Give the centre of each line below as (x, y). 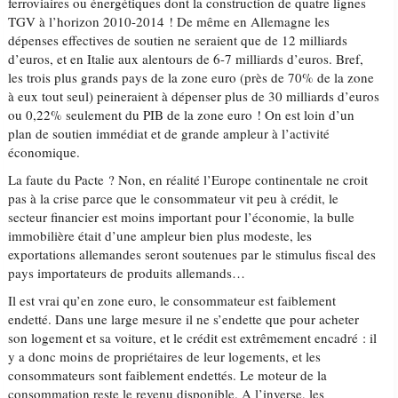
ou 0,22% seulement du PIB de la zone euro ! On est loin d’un (182, 115)
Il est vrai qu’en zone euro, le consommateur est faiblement (172, 300)
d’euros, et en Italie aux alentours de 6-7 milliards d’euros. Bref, (186, 59)
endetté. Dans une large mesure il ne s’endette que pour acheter (184, 319)
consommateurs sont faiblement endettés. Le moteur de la (168, 375)
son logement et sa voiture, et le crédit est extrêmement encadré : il (193, 338)
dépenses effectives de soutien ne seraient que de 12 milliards (178, 40)
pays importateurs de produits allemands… (127, 273)
